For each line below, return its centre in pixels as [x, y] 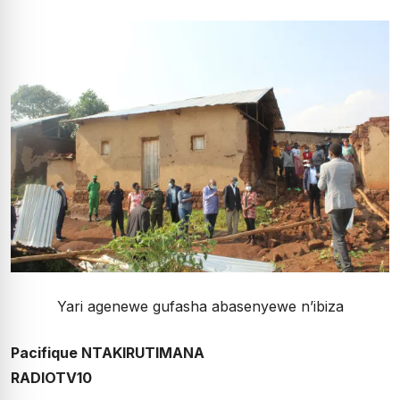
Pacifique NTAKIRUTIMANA [108, 353]
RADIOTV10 [51, 378]
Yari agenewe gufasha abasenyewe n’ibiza [200, 307]
